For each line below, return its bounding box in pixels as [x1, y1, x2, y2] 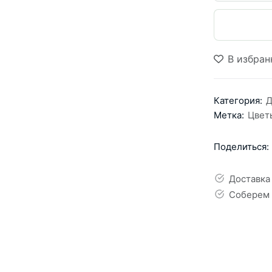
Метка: [214, 109, 244, 121]
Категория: [214, 95, 262, 107]
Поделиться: [214, 140, 269, 152]
